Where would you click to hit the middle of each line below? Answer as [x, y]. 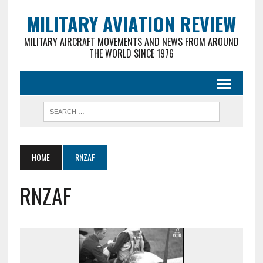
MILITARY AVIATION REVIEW [131, 24]
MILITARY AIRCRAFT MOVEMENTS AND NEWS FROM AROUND [131, 42]
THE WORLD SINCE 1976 [131, 53]
